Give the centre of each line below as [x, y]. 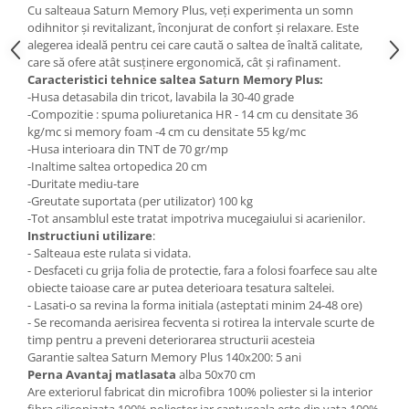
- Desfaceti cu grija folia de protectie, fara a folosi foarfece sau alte [202, 270]
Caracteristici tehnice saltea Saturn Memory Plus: [175, 79]
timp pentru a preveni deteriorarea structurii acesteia [171, 340]
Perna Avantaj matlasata [102, 374]
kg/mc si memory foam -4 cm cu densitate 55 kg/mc [167, 131]
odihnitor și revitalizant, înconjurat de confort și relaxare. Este [193, 27]
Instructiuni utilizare [90, 236]
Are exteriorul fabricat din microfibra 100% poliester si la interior [200, 392]
